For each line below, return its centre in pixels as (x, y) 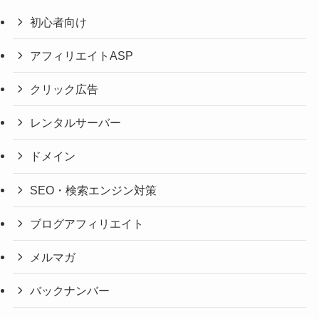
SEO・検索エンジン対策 (94, 190)
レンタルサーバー (76, 123)
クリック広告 (64, 89)
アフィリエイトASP (82, 55)
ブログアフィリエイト (87, 223)
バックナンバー (70, 291)
